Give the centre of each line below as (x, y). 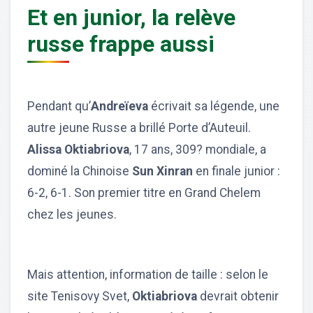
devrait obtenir (239, 296)
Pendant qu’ (59, 106)
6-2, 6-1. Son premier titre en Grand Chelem (144, 192)
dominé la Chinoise (80, 171)
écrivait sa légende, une (215, 106)
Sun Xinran (162, 171)
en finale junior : (236, 171)
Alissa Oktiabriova (78, 149)
